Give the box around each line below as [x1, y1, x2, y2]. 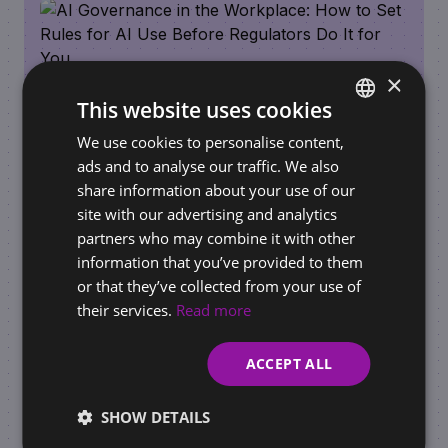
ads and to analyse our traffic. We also [77, 155, 340, 176]
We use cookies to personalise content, [77, 131, 345, 152]
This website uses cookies [77, 95, 333, 124]
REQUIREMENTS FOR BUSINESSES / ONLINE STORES [50, 193, 372, 206]
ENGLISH [340, 165, 386, 181]
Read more [176, 299, 252, 320]
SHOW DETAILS [101, 406, 211, 427]
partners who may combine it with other [77, 227, 356, 248]
